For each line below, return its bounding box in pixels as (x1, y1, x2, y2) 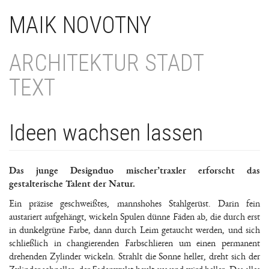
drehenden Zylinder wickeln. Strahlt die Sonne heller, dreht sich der (9, 252, 260, 261)
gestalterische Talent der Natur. (9, 179, 135, 189)
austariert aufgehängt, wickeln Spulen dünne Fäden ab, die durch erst (9, 212, 260, 222)
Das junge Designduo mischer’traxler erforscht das (9, 166, 260, 175)
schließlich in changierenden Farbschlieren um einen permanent (9, 238, 260, 248)
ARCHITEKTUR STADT (9, 50, 204, 76)
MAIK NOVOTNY (9, 12, 151, 38)
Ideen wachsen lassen (9, 116, 203, 147)
